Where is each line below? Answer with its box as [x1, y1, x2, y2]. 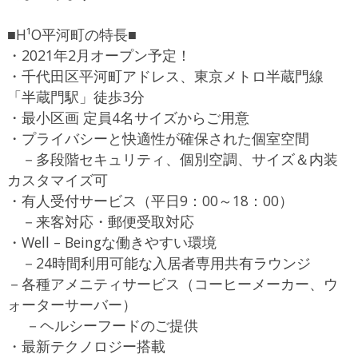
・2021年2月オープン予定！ [6, 46, 191, 66]
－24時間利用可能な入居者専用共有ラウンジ [6, 253, 311, 273]
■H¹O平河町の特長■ [6, 25, 137, 45]
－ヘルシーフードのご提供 [6, 316, 198, 336]
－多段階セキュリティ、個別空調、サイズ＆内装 [6, 149, 338, 169]
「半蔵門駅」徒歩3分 [6, 87, 145, 107]
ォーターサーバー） [6, 295, 137, 315]
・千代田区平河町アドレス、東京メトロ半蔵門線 [6, 66, 324, 86]
